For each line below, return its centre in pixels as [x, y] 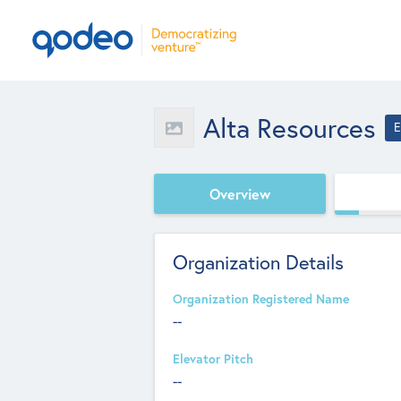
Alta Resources [290, 128]
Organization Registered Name [261, 299]
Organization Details [258, 262]
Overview [240, 193]
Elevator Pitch [213, 359]
